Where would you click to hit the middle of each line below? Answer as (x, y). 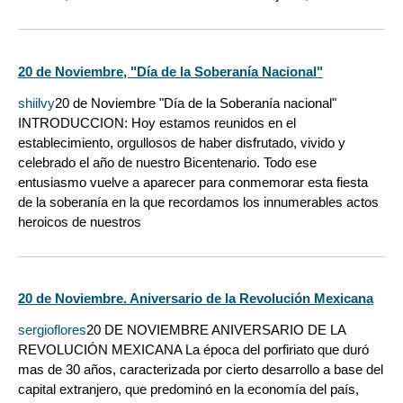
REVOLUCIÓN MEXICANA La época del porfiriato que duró (193, 350)
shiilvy (36, 103)
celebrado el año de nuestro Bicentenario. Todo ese (167, 162)
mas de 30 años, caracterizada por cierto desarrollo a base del (201, 370)
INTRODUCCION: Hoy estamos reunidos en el (157, 122)
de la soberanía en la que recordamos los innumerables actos (198, 201)
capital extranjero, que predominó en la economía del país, (188, 390)
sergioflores (52, 330)
